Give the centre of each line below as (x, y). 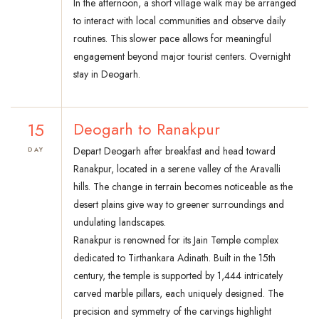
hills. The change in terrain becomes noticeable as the (183, 187)
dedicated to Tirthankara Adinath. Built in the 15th (174, 258)
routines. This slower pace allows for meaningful (172, 39)
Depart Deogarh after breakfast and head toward (174, 151)
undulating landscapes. (120, 223)
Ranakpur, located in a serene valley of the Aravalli (177, 169)
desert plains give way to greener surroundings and (179, 205)
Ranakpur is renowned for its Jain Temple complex (176, 240)
